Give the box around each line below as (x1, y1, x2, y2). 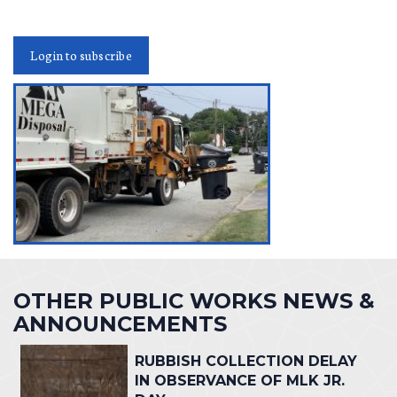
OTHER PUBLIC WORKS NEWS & (13, 287, 375, 314)
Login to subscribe (30, 46, 132, 64)
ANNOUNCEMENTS (13, 310, 227, 337)
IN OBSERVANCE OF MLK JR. (134, 372, 345, 390)
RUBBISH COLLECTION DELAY (134, 353, 357, 370)
